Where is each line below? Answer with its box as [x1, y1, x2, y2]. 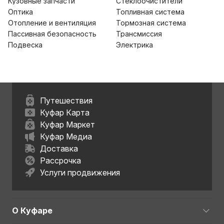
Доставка [40, 143, 78, 153]
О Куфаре [12, 205, 52, 215]
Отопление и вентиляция [8, 18, 96, 27]
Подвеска [8, 40, 42, 49]
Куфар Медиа [40, 131, 92, 141]
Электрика [116, 40, 153, 49]
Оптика [8, 7, 33, 16]
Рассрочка [40, 155, 81, 165]
